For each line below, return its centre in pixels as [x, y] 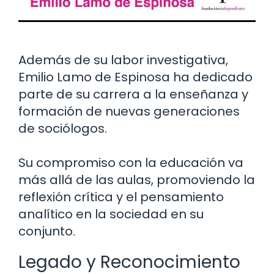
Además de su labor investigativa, [123, 60]
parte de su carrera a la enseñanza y [133, 94]
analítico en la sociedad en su [111, 214]
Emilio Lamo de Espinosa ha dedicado [135, 77]
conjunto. [47, 231]
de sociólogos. [63, 128]
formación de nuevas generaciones [129, 111]
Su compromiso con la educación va [131, 162]
